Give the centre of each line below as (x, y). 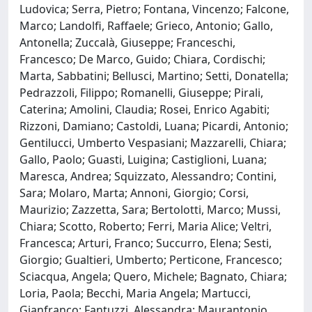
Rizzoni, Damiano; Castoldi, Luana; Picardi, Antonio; (154, 126)
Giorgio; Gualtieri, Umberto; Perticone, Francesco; (151, 259)
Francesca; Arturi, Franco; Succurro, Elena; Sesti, (146, 243)
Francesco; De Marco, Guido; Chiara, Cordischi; (142, 59)
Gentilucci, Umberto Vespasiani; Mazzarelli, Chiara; (153, 142)
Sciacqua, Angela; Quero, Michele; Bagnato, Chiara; (153, 276)
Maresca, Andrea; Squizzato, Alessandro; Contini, (148, 176)
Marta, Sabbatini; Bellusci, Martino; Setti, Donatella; (154, 76)
